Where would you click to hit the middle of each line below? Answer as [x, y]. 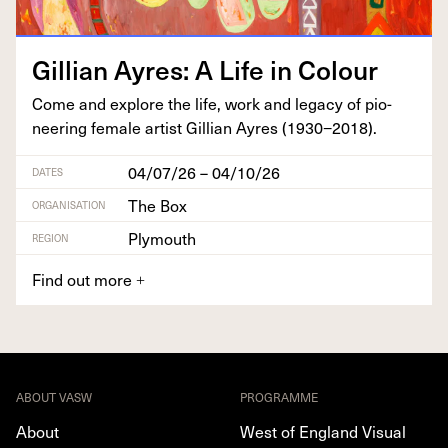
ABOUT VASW [54, 396]
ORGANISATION [69, 204]
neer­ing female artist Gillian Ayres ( [159, 126]
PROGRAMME [279, 396]
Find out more [84, 278]
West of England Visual [323, 430]
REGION [50, 237]
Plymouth [162, 237]
